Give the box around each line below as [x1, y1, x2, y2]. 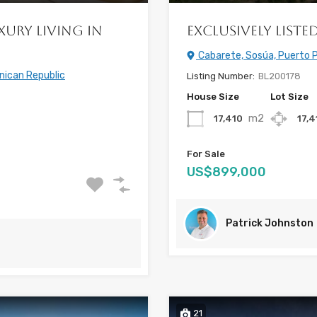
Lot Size [270, 91, 309, 102]
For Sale [187, 148, 225, 159]
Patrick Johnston [226, 217, 313, 229]
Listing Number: [187, 70, 255, 81]
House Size [187, 91, 239, 102]
